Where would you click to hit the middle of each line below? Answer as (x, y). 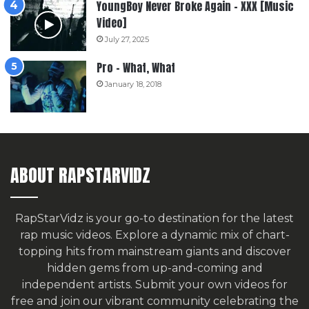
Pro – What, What (136, 67)
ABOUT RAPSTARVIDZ (80, 175)
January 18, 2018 (133, 84)
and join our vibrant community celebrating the (166, 301)
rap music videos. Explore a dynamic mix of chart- (154, 235)
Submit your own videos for (211, 284)
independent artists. (78, 284)
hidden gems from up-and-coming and (154, 268)
